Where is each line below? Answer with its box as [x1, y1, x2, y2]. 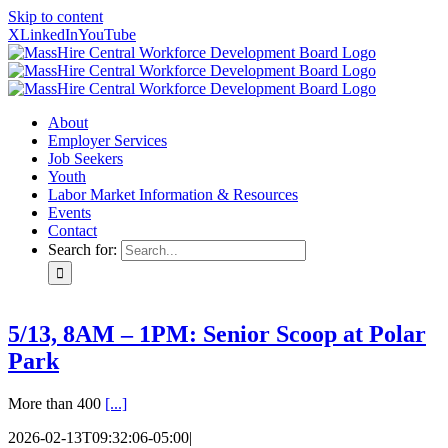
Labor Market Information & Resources [48, 186, 298, 203]
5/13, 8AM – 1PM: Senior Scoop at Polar [8, 320, 426, 347]
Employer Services [48, 132, 167, 149]
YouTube [78, 26, 136, 43]
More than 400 [8, 394, 105, 412]
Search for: [48, 241, 117, 258]
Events [48, 204, 91, 221]
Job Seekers [48, 150, 123, 167]
